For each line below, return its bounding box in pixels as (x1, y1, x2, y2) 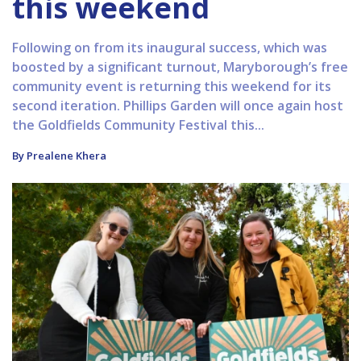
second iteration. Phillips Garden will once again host (12, 97, 343, 115)
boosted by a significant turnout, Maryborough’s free (12, 58, 348, 77)
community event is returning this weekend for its (12, 77, 331, 96)
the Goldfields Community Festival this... (12, 116, 264, 135)
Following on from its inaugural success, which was (12, 39, 327, 57)
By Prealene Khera (12, 148, 106, 164)
